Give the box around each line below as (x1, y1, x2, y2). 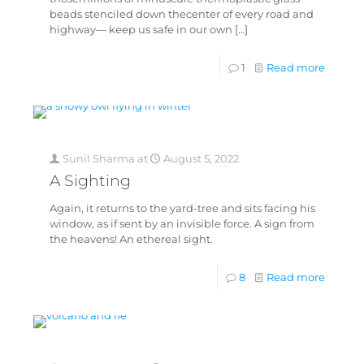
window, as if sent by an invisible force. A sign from (49, 217, 314, 231)
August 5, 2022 (162, 152, 239, 166)
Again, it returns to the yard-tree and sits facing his (49, 201, 315, 215)
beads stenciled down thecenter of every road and (49, 7, 314, 21)
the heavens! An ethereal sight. (49, 232, 213, 246)
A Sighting (49, 171, 131, 191)
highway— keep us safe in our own (49, 23, 232, 37)
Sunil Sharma (62, 152, 135, 166)
